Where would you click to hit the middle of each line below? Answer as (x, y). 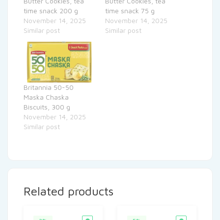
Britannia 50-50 (49, 87)
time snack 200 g (51, 11)
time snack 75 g (130, 11)
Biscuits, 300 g (47, 107)
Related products (69, 191)
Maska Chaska (46, 97)
